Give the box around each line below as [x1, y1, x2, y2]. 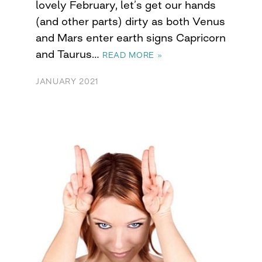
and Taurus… [36, 47, 102, 60]
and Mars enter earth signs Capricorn [36, 30, 226, 44]
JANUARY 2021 [36, 76, 99, 86]
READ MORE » [102, 50, 163, 60]
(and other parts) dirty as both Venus [36, 14, 225, 27]
